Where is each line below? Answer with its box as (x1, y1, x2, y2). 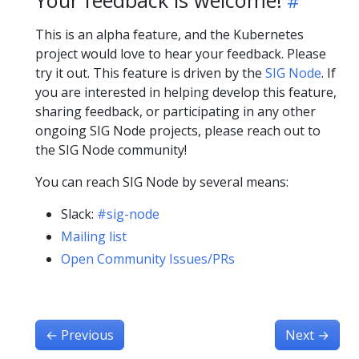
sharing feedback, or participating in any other (35, 102, 316, 120)
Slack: (61, 204, 97, 223)
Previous (61, 325, 114, 344)
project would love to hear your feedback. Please (35, 44, 326, 63)
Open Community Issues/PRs (61, 249, 235, 268)
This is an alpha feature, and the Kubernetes (35, 25, 304, 43)
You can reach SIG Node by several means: (35, 172, 288, 191)
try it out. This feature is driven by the (35, 63, 265, 82)
